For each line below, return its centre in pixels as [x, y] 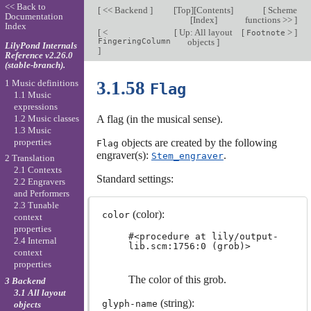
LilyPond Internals [41, 45]
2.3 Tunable [36, 205]
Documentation [34, 17]
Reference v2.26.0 [39, 55]
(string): [176, 303]
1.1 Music [32, 94]
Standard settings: [135, 178]
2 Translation [30, 158]
